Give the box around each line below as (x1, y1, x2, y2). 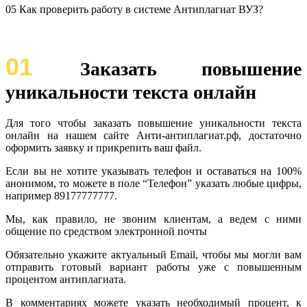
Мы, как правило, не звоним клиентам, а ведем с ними (5, 212, 302, 225)
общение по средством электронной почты (5, 225, 207, 237)
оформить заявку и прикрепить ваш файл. (5, 141, 201, 153)
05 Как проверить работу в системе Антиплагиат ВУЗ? (5, 3, 263, 15)
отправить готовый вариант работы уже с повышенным (5, 260, 302, 273)
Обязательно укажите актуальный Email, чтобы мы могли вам (5, 248, 302, 260)
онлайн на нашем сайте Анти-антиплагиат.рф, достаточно (5, 129, 302, 141)
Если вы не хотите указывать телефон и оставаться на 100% (5, 164, 302, 177)
